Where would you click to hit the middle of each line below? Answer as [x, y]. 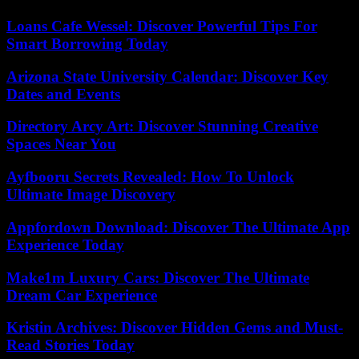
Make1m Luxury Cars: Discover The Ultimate [158, 277]
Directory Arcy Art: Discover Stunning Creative [162, 127]
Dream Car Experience [82, 295]
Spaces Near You [61, 144]
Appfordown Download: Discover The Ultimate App [178, 227]
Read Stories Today [71, 345]
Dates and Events [63, 94]
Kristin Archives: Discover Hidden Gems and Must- [175, 328]
